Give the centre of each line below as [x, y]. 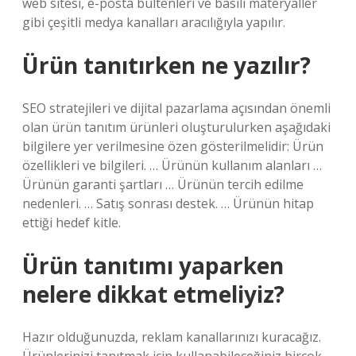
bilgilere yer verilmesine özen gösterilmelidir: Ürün [173, 146]
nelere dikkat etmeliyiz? [153, 294]
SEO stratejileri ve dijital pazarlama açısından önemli [176, 108]
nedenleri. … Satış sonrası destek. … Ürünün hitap [168, 203]
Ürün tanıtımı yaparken [153, 265]
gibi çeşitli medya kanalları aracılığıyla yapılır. [154, 22]
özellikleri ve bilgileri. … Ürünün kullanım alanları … [172, 165]
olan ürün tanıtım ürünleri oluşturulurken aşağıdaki [176, 127]
